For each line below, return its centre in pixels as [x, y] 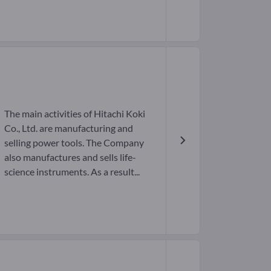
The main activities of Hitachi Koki [74, 113]
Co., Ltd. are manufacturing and [68, 128]
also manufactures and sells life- [70, 157]
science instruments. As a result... [72, 171]
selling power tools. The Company [74, 142]
